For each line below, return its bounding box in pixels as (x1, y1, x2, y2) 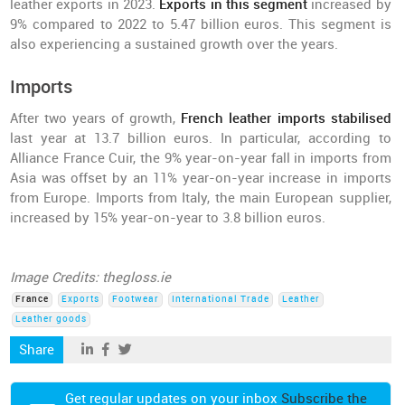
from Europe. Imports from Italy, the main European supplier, (10, 190, 391, 206)
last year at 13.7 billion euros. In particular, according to (10, 130, 391, 146)
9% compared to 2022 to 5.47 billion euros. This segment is (10, 16, 391, 33)
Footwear (112, 294, 160, 305)
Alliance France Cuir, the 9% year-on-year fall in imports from (10, 150, 391, 166)
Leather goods (15, 314, 88, 325)
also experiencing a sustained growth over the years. (10, 36, 339, 52)
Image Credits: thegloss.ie (10, 269, 172, 286)
